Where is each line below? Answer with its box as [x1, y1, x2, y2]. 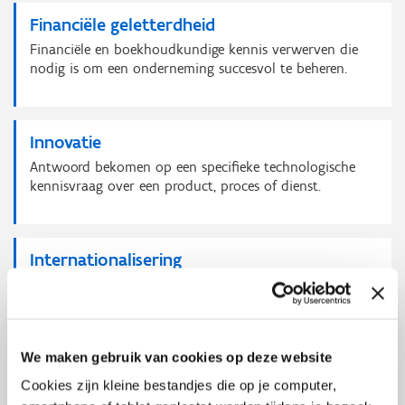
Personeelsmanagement [30, 366, 214, 388]
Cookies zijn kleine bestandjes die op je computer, [21, 377, 336, 393]
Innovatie [30, 131, 101, 153]
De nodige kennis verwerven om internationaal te [30, 276, 334, 293]
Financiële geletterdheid [30, 14, 215, 35]
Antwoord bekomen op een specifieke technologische [30, 158, 355, 175]
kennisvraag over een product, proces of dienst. [30, 177, 321, 194]
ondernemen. [30, 295, 109, 312]
